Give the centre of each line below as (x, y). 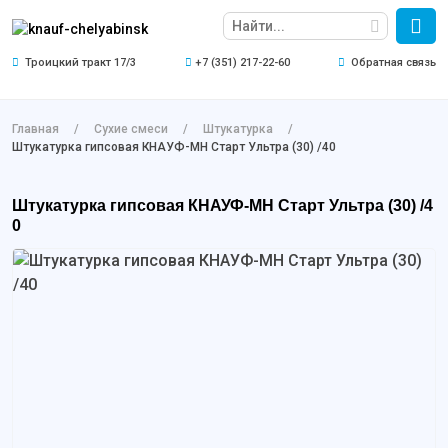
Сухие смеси (131, 129)
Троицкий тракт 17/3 (79, 62)
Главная (35, 129)
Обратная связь (393, 62)
